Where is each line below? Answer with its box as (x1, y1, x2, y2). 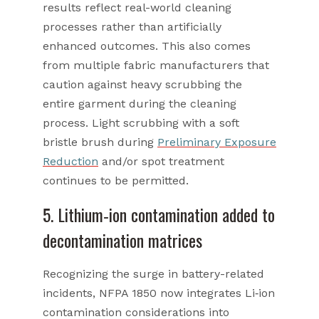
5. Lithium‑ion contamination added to (43, 201, 275, 227)
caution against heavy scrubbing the (43, 77, 242, 91)
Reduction (43, 154, 98, 168)
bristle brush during (43, 135, 157, 149)
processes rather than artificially (43, 19, 221, 33)
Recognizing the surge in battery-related (43, 266, 264, 281)
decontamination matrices (43, 226, 202, 253)
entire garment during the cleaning (43, 96, 236, 110)
